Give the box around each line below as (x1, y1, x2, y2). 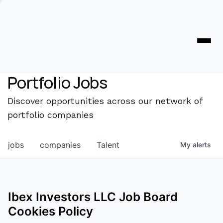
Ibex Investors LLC (8, 190, 116, 204)
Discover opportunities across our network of (7, 96, 203, 106)
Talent (97, 140, 119, 150)
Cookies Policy (8, 204, 93, 219)
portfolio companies (7, 110, 94, 120)
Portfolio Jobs (7, 72, 108, 94)
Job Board (116, 190, 178, 204)
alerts (193, 140, 211, 149)
